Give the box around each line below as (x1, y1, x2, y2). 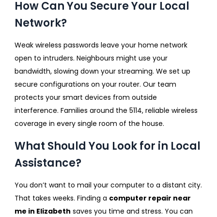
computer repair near (109, 193, 191, 203)
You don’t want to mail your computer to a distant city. (15, 180, 202, 190)
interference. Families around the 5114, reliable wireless (15, 105, 198, 115)
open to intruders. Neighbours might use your (15, 53, 168, 63)
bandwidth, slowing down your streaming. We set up (15, 66, 190, 76)
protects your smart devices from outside (15, 92, 157, 102)
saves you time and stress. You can (71, 206, 193, 216)
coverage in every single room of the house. (15, 118, 164, 128)
